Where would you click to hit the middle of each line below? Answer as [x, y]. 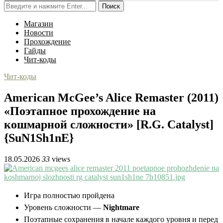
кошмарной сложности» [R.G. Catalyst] [109, 124]
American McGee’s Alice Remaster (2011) [111, 97]
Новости [39, 33]
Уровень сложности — [63, 207]
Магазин [39, 24]
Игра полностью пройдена [69, 195]
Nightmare [121, 207]
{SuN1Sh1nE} [39, 138]
